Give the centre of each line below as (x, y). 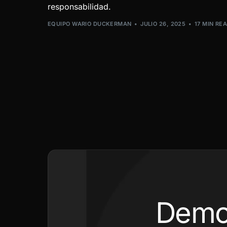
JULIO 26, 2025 (163, 24)
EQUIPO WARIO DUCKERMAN (90, 24)
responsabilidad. (79, 6)
